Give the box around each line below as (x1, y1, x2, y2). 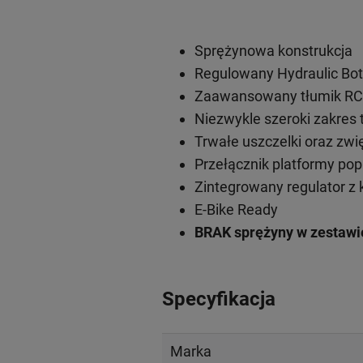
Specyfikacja (161, 287, 275, 310)
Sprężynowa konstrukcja (194, 41, 352, 59)
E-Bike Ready (194, 200, 278, 218)
